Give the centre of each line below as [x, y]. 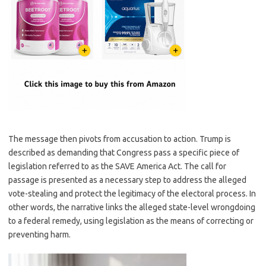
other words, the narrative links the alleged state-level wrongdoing [132, 207]
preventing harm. [39, 235]
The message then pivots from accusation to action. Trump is [120, 139]
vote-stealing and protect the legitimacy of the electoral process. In [132, 194]
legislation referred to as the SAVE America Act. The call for [117, 166]
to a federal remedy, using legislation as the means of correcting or [131, 221]
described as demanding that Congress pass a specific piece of [124, 153]
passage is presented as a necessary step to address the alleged [127, 180]
